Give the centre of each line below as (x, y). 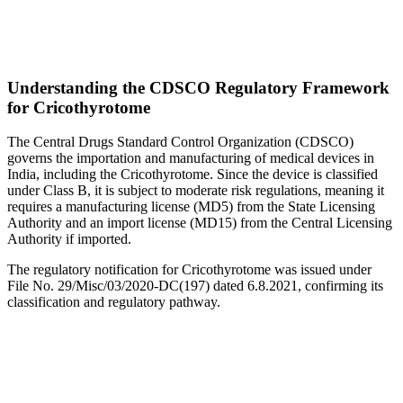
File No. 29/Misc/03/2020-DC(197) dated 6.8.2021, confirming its (195, 286)
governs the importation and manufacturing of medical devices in (191, 158)
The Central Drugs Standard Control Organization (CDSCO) (180, 142)
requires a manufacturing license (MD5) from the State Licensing (191, 207)
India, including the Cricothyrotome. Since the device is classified (193, 175)
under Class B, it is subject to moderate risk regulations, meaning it (196, 191)
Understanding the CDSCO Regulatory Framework (198, 87)
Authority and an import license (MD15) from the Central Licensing (200, 223)
